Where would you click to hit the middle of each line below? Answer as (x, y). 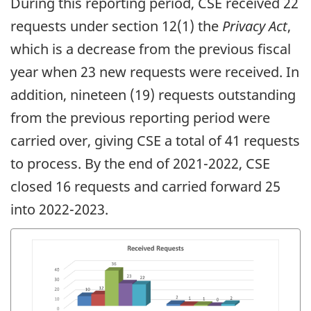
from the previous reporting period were (140, 117)
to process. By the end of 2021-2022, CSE (140, 163)
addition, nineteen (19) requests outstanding (153, 94)
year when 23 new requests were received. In (155, 72)
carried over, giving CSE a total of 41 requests (155, 140)
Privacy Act (255, 26)
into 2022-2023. (59, 209)
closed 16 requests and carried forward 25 (145, 186)
